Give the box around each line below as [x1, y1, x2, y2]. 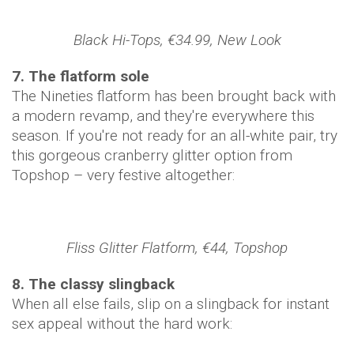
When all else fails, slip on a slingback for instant [12, 295, 330, 313]
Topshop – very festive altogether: [12, 166, 235, 184]
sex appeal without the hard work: [12, 314, 232, 333]
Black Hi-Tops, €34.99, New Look [73, 31, 281, 49]
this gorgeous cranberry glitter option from [12, 146, 292, 164]
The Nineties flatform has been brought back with [12, 87, 336, 105]
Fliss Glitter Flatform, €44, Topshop [66, 239, 288, 257]
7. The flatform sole [12, 67, 149, 85]
